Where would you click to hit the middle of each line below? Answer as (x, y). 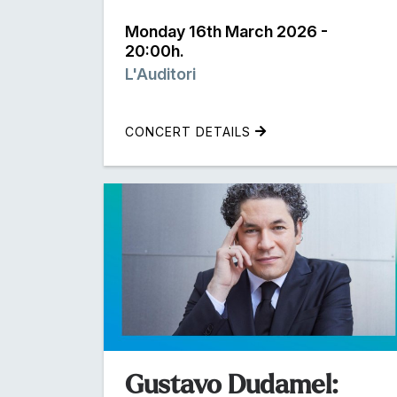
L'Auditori (160, 74)
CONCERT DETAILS (190, 131)
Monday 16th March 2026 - (226, 31)
